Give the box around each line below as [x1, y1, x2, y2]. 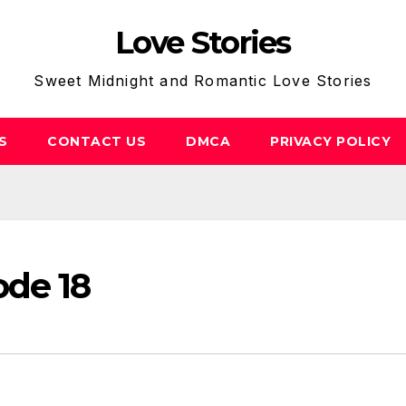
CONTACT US [47, 133, 146, 150]
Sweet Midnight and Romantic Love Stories [34, 72, 372, 90]
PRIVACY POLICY [270, 133, 391, 150]
